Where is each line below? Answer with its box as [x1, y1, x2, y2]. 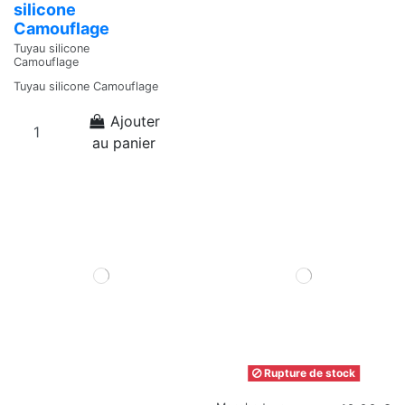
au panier [92, 134, 155, 153]
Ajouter [110, 112, 161, 131]
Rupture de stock [261, 365, 355, 380]
